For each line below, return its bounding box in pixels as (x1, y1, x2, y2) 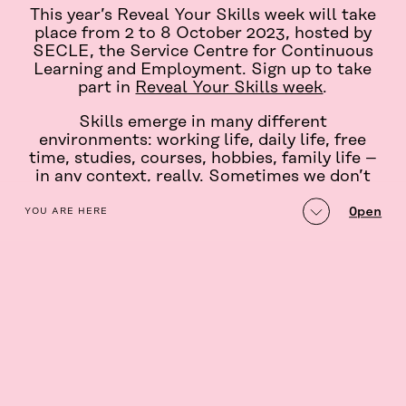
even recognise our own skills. (82, 185, 324, 204)
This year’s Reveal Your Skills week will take (29, 5, 376, 24)
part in (78, 78, 136, 97)
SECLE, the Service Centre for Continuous (32, 42, 373, 61)
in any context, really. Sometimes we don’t (34, 167, 371, 186)
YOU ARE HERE (24, 206, 108, 217)
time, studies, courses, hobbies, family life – (28, 149, 377, 168)
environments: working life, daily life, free (39, 130, 367, 150)
